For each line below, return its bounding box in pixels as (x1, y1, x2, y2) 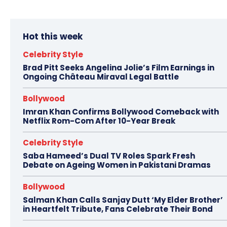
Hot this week (23, 30, 83, 43)
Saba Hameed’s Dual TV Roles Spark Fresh (23, 150, 195, 162)
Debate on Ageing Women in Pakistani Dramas (23, 160, 211, 171)
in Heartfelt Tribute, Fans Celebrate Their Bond (23, 204, 213, 215)
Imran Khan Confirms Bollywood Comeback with (23, 106, 219, 118)
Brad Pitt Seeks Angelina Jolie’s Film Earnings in (23, 62, 214, 73)
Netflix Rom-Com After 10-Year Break (23, 116, 175, 127)
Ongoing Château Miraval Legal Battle (23, 71, 179, 83)
